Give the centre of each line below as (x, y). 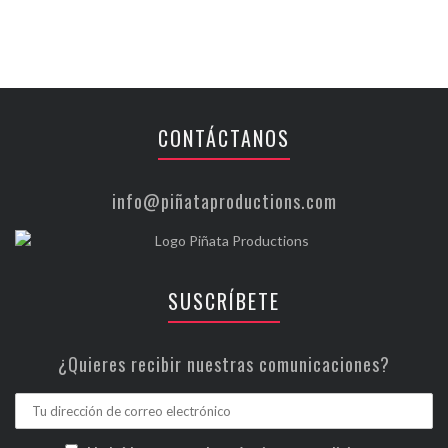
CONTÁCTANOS (224, 138)
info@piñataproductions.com (224, 201)
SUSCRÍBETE (224, 301)
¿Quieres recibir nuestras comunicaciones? (224, 364)
